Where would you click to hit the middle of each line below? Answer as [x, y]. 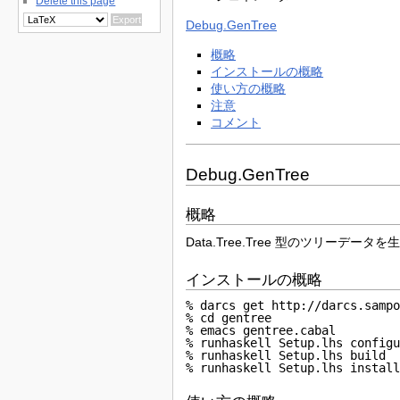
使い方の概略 [249, 89]
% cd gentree [229, 318]
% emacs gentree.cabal [261, 331]
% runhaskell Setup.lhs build [286, 356]
